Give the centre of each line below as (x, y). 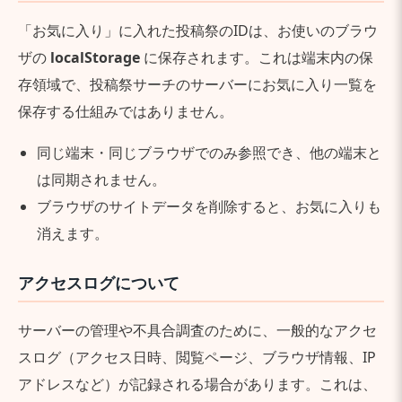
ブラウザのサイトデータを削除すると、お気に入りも (209, 206)
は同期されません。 (101, 179)
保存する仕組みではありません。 (126, 111)
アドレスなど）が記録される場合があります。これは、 (197, 384)
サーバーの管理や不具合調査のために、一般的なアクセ (197, 330)
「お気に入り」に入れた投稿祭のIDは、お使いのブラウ (198, 31)
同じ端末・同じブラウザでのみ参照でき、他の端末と (209, 153)
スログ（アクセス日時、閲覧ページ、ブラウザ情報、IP (197, 357)
